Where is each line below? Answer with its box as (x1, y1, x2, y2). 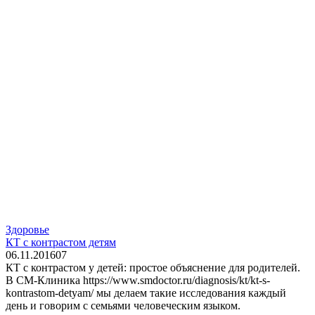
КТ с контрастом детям (6, 236, 116, 248)
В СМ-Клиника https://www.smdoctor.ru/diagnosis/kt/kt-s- (6, 274, 270, 286)
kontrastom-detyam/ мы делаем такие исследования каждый (6, 287, 286, 299)
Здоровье (6, 224, 49, 236)
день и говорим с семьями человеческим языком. (6, 300, 240, 311)
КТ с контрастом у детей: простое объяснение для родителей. (6, 262, 300, 274)
